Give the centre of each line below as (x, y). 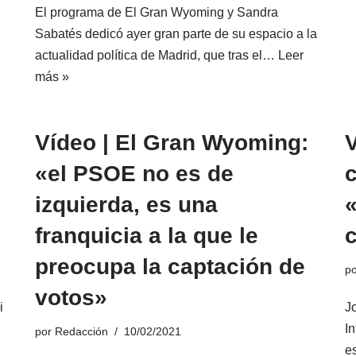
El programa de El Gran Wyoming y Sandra (157, 12)
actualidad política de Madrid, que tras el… (157, 55)
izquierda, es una (126, 204)
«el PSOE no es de (134, 173)
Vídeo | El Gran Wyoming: (172, 142)
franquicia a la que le (147, 235)
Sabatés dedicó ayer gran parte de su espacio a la (176, 33)
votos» (71, 297)
